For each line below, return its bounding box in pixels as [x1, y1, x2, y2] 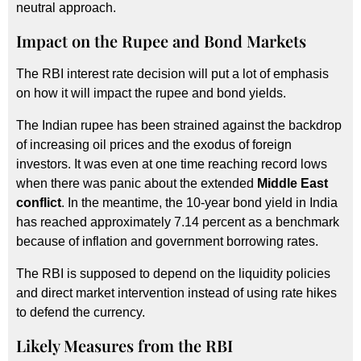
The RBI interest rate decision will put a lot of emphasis [16, 66, 329, 81]
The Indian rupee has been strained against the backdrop [16, 118, 342, 132]
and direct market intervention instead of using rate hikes [16, 285, 337, 300]
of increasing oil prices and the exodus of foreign [16, 137, 292, 151]
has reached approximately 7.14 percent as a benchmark [16, 214, 339, 229]
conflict [16, 195, 61, 210]
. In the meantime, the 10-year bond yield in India [61, 195, 338, 210]
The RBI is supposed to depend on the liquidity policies [16, 266, 330, 280]
